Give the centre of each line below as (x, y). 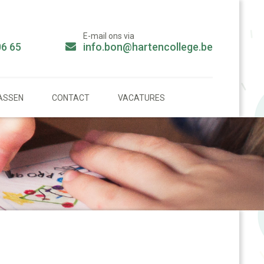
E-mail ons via (109, 36)
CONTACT (71, 98)
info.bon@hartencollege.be (148, 47)
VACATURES (141, 98)
